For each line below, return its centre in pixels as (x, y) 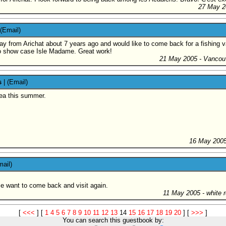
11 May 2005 (182, 193)
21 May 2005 (178, 59)
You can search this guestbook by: (113, 220)
